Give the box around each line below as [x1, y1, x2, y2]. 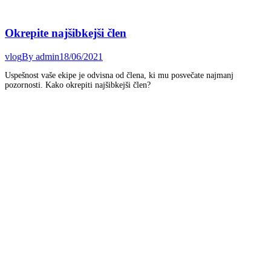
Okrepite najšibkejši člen [5, 26, 126, 39]
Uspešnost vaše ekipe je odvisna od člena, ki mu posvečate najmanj [5, 70, 233, 80]
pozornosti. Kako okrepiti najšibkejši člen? [5, 80, 151, 90]
